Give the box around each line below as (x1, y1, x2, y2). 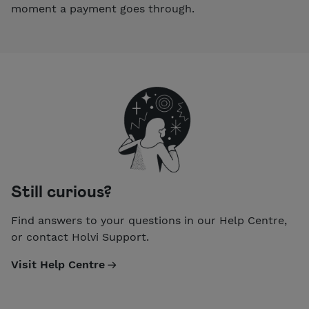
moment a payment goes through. (11, 2, 195, 16)
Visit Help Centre (11, 257, 105, 271)
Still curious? (11, 181, 112, 201)
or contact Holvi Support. (11, 230, 149, 243)
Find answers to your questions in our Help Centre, (11, 213, 287, 227)
